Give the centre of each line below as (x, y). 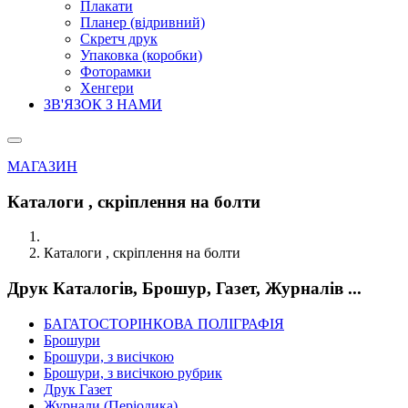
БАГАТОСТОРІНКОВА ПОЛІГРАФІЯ (164, 323)
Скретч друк (119, 39)
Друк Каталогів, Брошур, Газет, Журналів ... (184, 289)
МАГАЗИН (42, 166)
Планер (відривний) (143, 22)
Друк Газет (78, 389)
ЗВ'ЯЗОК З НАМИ (103, 104)
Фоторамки (116, 71)
